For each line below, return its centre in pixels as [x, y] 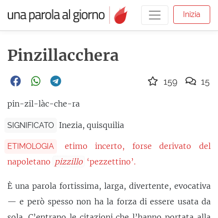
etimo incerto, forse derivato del [138, 146]
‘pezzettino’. [110, 162]
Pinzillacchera [63, 55]
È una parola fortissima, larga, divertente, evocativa [109, 186]
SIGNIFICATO [31, 125]
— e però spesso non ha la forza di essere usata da [109, 201]
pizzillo [69, 162]
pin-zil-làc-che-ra [44, 104]
